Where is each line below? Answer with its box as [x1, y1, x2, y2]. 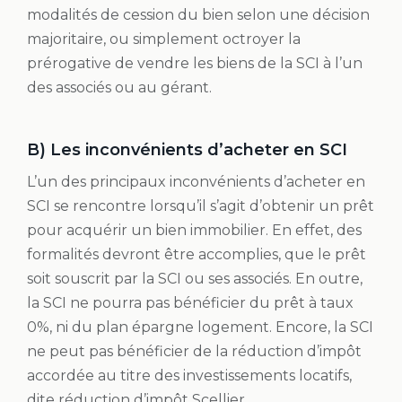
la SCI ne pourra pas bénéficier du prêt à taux [27, 293, 354, 311]
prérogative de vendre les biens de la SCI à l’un [27, 54, 363, 72]
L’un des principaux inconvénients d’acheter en [27, 172, 365, 190]
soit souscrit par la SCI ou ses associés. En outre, [27, 269, 363, 287]
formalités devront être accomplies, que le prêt [27, 245, 366, 263]
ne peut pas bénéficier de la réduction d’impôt [27, 342, 362, 360]
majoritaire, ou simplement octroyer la [27, 30, 301, 48]
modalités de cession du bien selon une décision [27, 5, 370, 23]
